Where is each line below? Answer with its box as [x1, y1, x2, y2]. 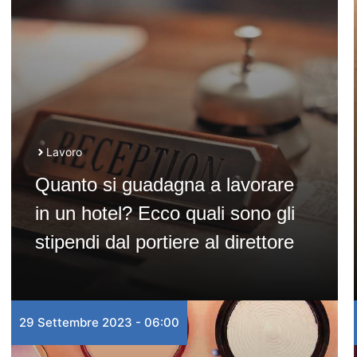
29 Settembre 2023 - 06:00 [18, 315, 179, 330]
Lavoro [45, 145, 82, 159]
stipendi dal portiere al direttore [34, 231, 294, 253]
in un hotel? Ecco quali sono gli [34, 202, 295, 224]
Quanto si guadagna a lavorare [34, 174, 294, 195]
